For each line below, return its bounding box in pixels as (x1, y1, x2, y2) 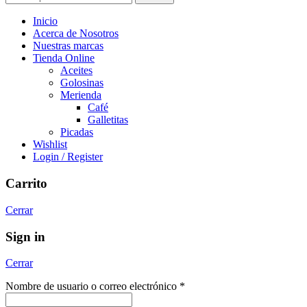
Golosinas (60, 77, 103, 89)
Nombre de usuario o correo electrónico (5, 280, 180, 293)
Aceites (60, 64, 93, 77)
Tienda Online (33, 52, 95, 64)
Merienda (60, 89, 101, 101)
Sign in (5, 229, 45, 244)
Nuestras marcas (33, 40, 103, 52)
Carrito (5, 176, 47, 191)
